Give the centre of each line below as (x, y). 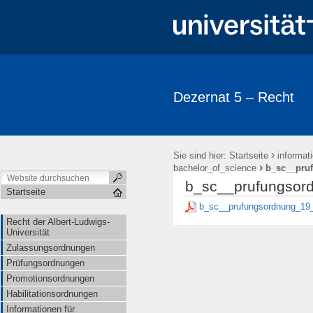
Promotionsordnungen (50, 278)
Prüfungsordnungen (45, 263)
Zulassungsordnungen (51, 248)
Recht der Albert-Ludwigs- (58, 222)
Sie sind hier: (200, 155)
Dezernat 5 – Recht (234, 97)
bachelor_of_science (215, 168)
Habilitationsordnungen (52, 294)
